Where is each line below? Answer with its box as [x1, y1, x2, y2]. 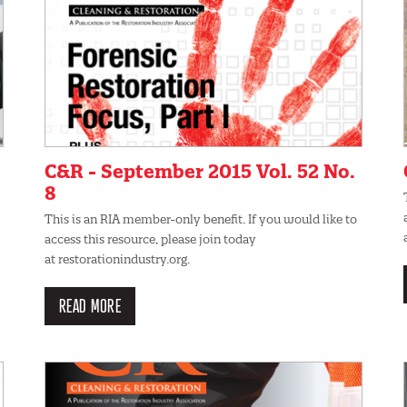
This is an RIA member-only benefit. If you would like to [45, 211, 357, 226]
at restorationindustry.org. [45, 251, 190, 266]
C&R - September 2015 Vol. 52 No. [45, 159, 355, 183]
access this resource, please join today [45, 231, 256, 246]
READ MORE [58, 293, 122, 317]
